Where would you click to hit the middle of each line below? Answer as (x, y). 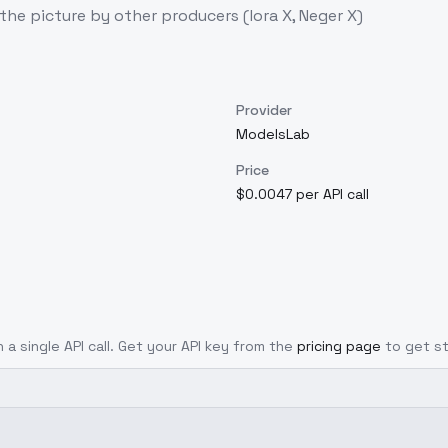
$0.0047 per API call (302, 194)
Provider (264, 110)
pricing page (339, 346)
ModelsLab (273, 134)
